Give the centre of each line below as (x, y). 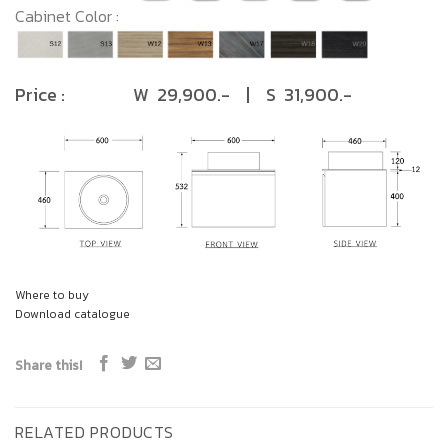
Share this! (48, 364)
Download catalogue (72, 313)
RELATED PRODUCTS (94, 431)
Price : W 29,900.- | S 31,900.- (189, 94)
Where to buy (52, 294)
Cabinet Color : (73, 16)
